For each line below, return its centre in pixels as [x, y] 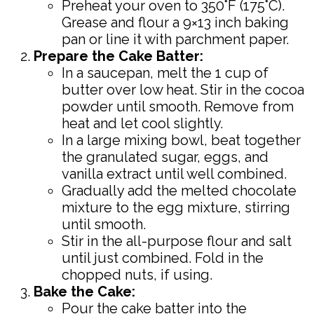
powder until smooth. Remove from [178, 106]
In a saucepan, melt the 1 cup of [165, 73]
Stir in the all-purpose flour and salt [177, 241]
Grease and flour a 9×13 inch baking [175, 22]
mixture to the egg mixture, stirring [176, 207]
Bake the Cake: [84, 291]
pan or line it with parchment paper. [175, 39]
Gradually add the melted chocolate [179, 190]
